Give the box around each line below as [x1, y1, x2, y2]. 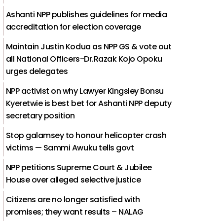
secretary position [5, 110, 75, 121]
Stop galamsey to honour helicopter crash [5, 129, 167, 141]
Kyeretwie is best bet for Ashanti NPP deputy [5, 97, 172, 109]
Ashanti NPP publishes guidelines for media [5, 8, 167, 20]
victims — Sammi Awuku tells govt [5, 142, 134, 153]
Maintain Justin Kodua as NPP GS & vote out [5, 40, 172, 52]
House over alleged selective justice [5, 174, 141, 185]
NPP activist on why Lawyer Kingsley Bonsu [5, 85, 164, 97]
